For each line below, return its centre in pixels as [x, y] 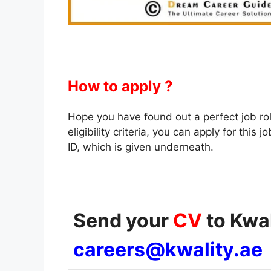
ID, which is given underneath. [141, 147]
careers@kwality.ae [168, 249]
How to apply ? [122, 86]
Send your [123, 220]
